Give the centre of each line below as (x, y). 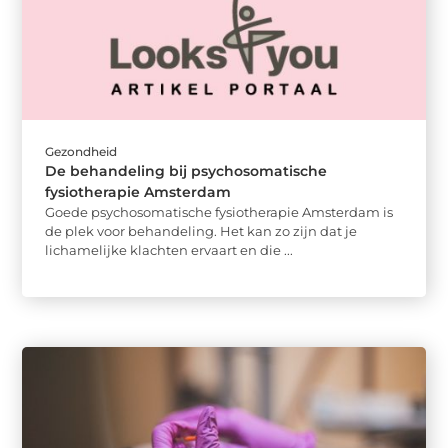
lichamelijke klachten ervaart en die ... (169, 249)
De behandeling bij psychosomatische (186, 170)
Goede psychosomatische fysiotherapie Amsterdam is (219, 211)
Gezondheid (81, 151)
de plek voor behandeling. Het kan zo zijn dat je (201, 230)
